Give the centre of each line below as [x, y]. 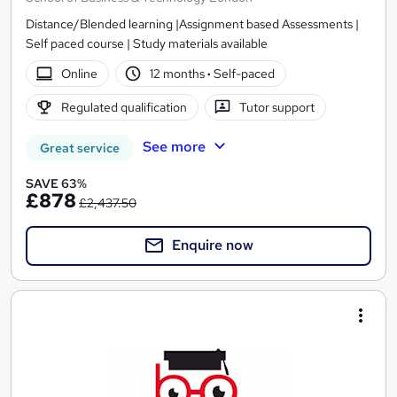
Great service [80, 148]
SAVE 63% [56, 184]
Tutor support [277, 107]
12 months [179, 74]
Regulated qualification [124, 107]
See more [174, 147]
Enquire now [213, 245]
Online [79, 74]
